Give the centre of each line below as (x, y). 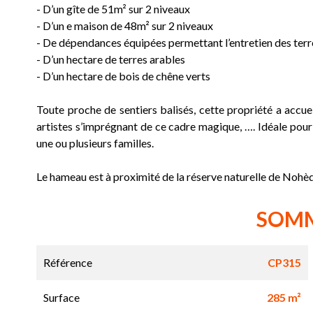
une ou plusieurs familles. (95, 143)
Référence (68, 263)
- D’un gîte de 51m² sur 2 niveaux (113, 9)
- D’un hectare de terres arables (111, 59)
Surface (61, 298)
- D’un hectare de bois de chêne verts (123, 76)
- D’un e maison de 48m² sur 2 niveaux (125, 26)
